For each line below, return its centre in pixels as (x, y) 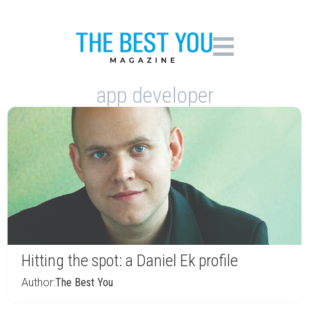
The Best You (84, 282)
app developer (154, 95)
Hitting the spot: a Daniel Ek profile (130, 261)
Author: (38, 282)
